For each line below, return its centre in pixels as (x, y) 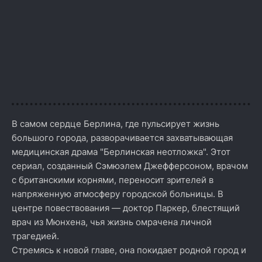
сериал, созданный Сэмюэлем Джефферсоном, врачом (130, 166)
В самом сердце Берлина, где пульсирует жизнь (116, 124)
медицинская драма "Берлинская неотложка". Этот (121, 152)
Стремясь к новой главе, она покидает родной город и (129, 250)
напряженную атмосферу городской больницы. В (118, 194)
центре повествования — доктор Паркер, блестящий (126, 208)
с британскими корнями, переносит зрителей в (113, 180)
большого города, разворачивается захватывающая (122, 138)
